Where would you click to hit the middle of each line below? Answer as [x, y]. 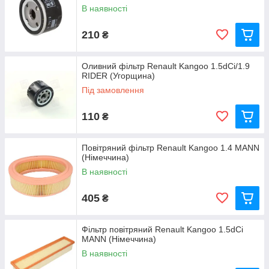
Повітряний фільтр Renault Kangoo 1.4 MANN [171, 148]
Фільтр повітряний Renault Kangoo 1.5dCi [162, 229]
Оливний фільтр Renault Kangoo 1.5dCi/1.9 [166, 66]
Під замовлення [113, 90]
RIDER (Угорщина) [118, 76]
